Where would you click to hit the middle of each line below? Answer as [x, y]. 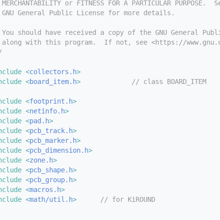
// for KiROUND [128, 199]
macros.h [45, 189]
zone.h [41, 160]
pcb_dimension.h [59, 150]
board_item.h [53, 81]
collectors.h [53, 71]
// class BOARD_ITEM [169, 81]
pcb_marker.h [53, 140]
